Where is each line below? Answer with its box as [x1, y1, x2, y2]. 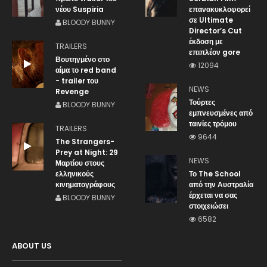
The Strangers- [55, 136, 114, 147]
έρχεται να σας [189, 190, 237, 200]
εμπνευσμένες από [189, 107, 253, 118]
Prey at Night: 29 [55, 147, 118, 157]
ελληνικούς [55, 168, 94, 179]
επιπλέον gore [189, 46, 240, 57]
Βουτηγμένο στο [55, 54, 110, 64]
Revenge [55, 86, 89, 97]
